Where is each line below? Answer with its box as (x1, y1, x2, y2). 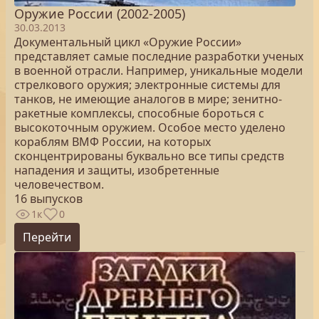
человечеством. (14, 177, 104, 192)
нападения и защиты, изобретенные (14, 162, 219, 178)
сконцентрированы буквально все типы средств (14, 148, 284, 164)
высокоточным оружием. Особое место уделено (14, 120, 286, 135)
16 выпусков (14, 191, 83, 206)
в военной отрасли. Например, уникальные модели (14, 63, 303, 78)
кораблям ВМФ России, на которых (14, 134, 211, 150)
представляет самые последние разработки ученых (14, 48, 303, 64)
